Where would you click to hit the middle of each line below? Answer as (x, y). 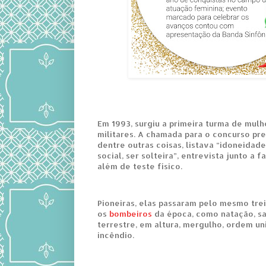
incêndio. (116, 235)
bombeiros (131, 214)
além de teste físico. (140, 166)
